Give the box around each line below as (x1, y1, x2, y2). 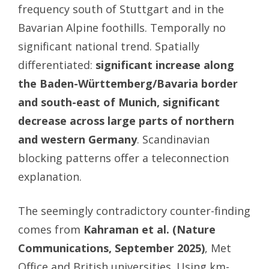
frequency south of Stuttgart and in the (18, 2, 224, 17)
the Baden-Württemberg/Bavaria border (18, 76, 238, 91)
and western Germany (18, 132, 137, 147)
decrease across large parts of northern (18, 113, 234, 128)
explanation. (18, 169, 82, 184)
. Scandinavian (137, 132, 210, 147)
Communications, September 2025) (18, 240, 205, 255)
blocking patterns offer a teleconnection (18, 151, 229, 166)
